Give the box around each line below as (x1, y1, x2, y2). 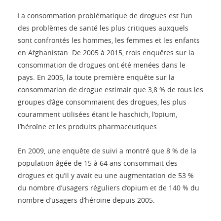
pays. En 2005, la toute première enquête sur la (18, 72, 175, 82)
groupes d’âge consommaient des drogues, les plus (18, 97, 186, 107)
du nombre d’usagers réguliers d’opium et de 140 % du (18, 183, 199, 192)
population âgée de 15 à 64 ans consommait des (18, 158, 178, 168)
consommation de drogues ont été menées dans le (18, 60, 185, 70)
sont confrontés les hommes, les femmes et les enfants (18, 35, 200, 45)
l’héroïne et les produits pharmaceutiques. (18, 121, 159, 131)
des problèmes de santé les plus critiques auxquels (18, 23, 188, 33)
